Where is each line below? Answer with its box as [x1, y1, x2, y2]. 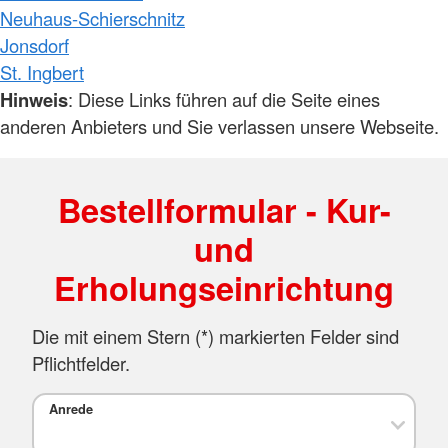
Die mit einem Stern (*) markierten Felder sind [32, 323, 399, 350]
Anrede [48, 399, 93, 418]
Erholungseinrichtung [54, 264, 394, 312]
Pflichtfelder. [32, 350, 130, 377]
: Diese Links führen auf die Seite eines [68, 85, 380, 112]
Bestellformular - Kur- [57, 186, 391, 234]
